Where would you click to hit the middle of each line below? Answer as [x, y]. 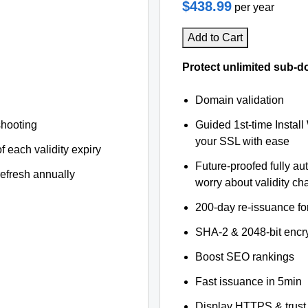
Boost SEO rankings [245, 257]
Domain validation [240, 100]
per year [254, 7]
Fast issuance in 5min [249, 282]
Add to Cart [215, 37]
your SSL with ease [243, 141]
